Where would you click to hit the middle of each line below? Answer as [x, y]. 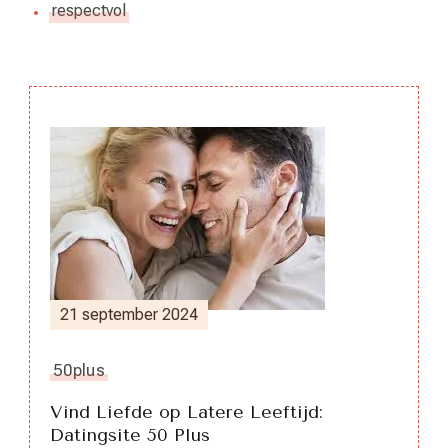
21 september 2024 [129, 314]
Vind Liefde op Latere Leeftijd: [186, 411]
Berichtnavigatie [204, 153]
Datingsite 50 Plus [130, 434]
